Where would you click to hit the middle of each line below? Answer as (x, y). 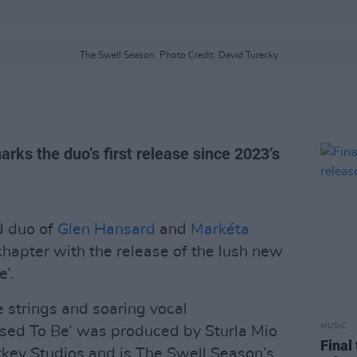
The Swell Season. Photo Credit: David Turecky (178, 55)
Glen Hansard (106, 229)
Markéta (220, 229)
